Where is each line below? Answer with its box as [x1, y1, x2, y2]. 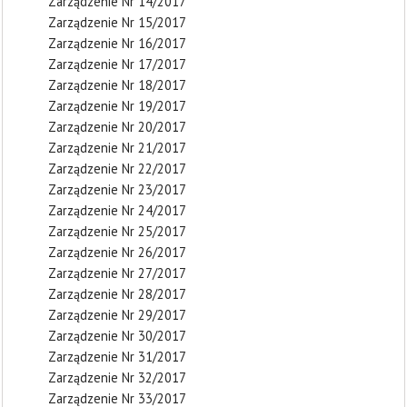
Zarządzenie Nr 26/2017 [48, 243, 186, 261]
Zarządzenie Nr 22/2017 [48, 160, 186, 177]
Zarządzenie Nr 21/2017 [48, 139, 186, 156]
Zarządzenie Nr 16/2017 [48, 35, 186, 52]
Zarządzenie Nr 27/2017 [48, 264, 186, 282]
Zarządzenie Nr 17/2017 [48, 55, 186, 73]
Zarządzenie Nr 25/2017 [48, 223, 186, 240]
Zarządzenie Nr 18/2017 [48, 76, 186, 94]
